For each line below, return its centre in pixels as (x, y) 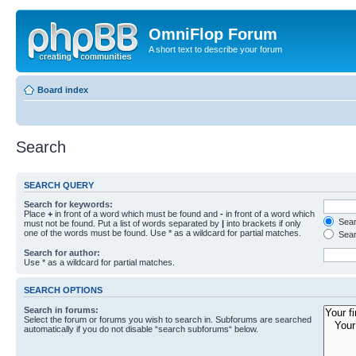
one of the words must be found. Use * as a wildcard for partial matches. (163, 233)
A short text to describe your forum (215, 49)
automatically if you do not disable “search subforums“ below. (141, 329)
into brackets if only (263, 223)
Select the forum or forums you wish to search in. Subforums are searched (168, 319)
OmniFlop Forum (213, 34)
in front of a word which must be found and (136, 214)
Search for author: (62, 253)
